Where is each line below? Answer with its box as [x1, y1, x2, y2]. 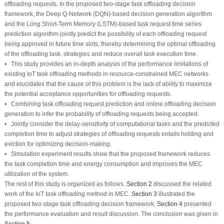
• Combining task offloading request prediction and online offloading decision [4, 100, 216, 107]
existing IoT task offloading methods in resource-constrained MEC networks [4, 70, 208, 77]
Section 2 [126, 180, 152, 187]
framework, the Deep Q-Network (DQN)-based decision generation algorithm [4, 10, 212, 17]
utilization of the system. [4, 170, 69, 177]
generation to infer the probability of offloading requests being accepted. [4, 110, 199, 117]
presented [182, 200, 211, 207]
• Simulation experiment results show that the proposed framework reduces [4, 150, 210, 157]
